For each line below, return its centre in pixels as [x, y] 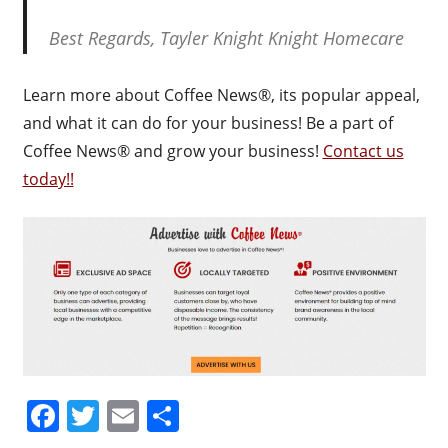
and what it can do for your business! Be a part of [207, 122]
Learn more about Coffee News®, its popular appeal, [221, 94]
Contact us [363, 150]
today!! [48, 178]
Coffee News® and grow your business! [172, 150]
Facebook [130, 415]
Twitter [150, 415]
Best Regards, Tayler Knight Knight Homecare [226, 37]
